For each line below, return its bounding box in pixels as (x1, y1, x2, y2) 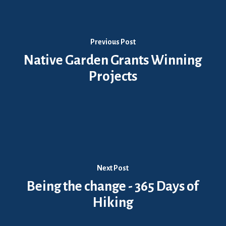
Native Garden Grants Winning (24, 53, 202, 68)
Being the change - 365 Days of (27, 179, 199, 194)
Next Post (97, 164, 129, 172)
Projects (88, 69, 137, 84)
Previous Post (90, 38, 136, 46)
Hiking (92, 195, 133, 210)
